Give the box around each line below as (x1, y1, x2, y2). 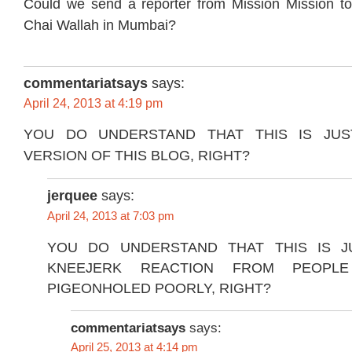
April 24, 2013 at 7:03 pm (47, 209, 174, 223)
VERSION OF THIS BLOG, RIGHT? (24, 148, 250, 164)
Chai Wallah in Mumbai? (24, 16, 176, 33)
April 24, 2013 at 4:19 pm (24, 96, 163, 110)
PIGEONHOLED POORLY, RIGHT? (47, 280, 271, 296)
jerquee (47, 188, 97, 204)
